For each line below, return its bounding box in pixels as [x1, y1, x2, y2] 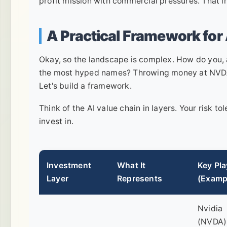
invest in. [39, 117, 73, 127]
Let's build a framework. [39, 81, 132, 91]
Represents [117, 174, 162, 184]
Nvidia [198, 204, 223, 214]
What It [117, 161, 146, 171]
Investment [47, 161, 91, 171]
